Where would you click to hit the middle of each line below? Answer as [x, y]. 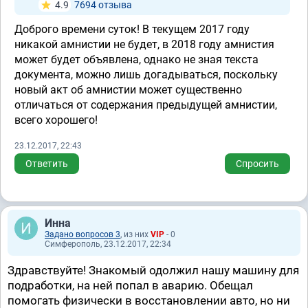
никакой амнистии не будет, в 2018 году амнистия [144, 44]
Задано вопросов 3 [82, 234]
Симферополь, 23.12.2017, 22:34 [108, 244]
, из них [135, 234]
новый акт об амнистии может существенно [128, 90]
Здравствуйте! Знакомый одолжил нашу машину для [153, 270]
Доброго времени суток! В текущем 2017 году [132, 29]
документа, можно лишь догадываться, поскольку [146, 75]
